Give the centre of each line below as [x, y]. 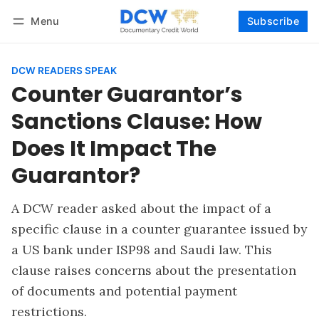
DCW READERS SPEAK [64, 70]
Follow [287, 40]
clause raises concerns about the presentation [154, 270]
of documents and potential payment [124, 291]
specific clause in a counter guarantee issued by [159, 229]
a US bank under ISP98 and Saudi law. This [142, 249]
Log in [39, 40]
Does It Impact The [114, 148]
